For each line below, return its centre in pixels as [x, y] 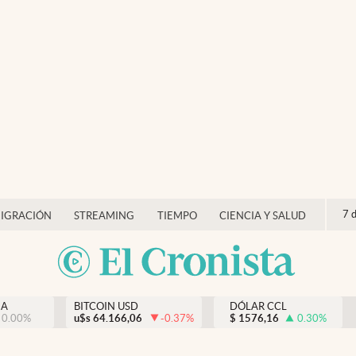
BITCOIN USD [106, 306]
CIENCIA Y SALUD [263, 216]
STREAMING [104, 216]
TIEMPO [177, 216]
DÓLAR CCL [258, 306]
